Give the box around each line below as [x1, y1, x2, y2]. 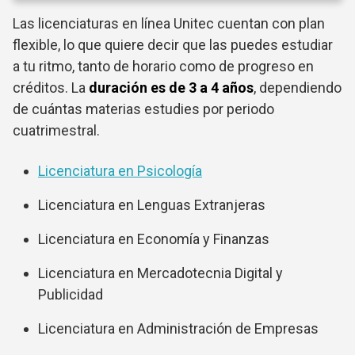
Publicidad [38, 286, 103, 303]
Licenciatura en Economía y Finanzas [38, 231, 269, 247]
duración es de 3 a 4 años [89, 79, 254, 96]
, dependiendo [254, 79, 342, 96]
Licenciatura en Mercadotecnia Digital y [38, 265, 283, 281]
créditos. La [13, 79, 89, 96]
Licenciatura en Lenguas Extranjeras [38, 197, 265, 213]
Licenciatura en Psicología [38, 162, 202, 179]
